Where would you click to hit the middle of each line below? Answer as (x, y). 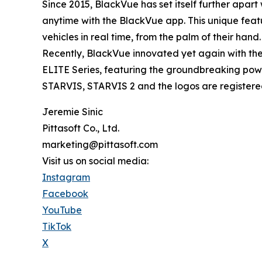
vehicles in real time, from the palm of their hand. (151, 37)
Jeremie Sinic (73, 112)
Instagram (66, 177)
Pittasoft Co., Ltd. (81, 128)
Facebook (65, 194)
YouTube (62, 210)
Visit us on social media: (95, 161)
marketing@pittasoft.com (100, 145)
